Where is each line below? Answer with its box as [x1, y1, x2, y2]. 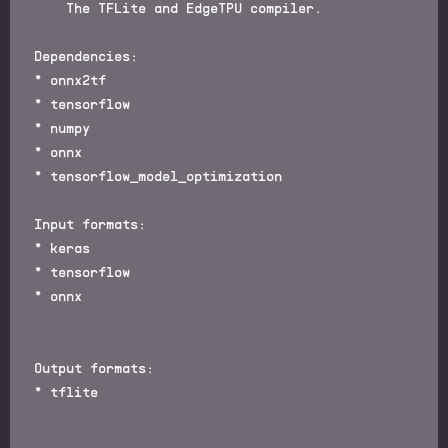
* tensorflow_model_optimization [34, 167, 282, 185]
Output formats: [34, 359, 154, 377]
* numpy [34, 119, 90, 137]
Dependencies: [34, 47, 138, 65]
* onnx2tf [34, 71, 106, 89]
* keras [34, 239, 90, 257]
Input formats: [34, 215, 146, 233]
